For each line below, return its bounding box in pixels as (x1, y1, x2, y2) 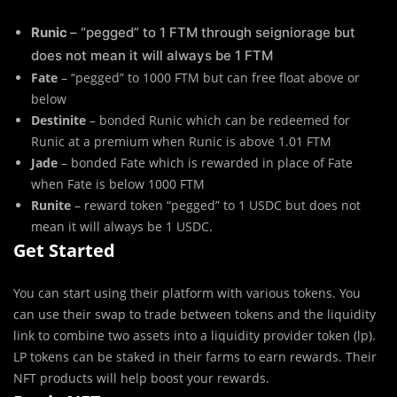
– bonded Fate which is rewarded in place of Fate (61, 153, 353, 171)
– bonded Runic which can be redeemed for (90, 111, 350, 128)
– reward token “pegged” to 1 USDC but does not (74, 196, 361, 214)
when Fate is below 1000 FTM (31, 175, 205, 192)
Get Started (13, 237, 115, 262)
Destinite (31, 111, 90, 128)
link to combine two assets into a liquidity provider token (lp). (13, 326, 376, 344)
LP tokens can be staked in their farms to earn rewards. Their (13, 347, 377, 365)
